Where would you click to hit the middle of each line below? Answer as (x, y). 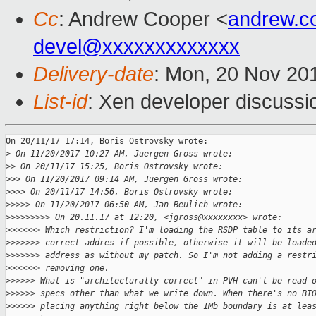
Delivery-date (93, 74)
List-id (60, 102)
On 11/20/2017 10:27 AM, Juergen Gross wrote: (122, 154)
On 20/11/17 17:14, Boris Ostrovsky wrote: (107, 141)
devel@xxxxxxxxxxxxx (136, 47)
